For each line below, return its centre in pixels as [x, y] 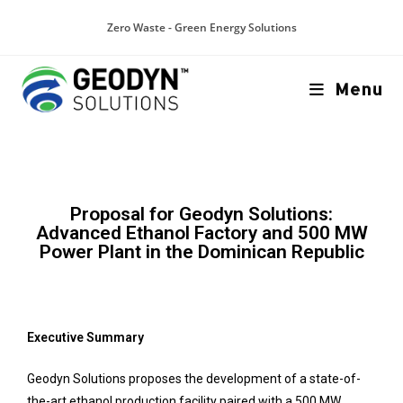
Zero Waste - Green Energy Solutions [201, 27]
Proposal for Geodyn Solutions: [201, 214]
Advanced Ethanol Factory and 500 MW [201, 233]
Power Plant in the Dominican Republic [201, 251]
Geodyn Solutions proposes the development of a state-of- [194, 379]
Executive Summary [85, 337]
